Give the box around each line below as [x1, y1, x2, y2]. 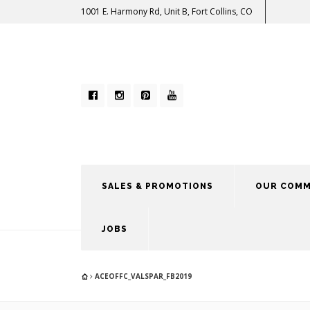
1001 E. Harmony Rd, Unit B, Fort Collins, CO [81, 6, 253, 17]
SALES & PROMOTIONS [102, 181, 213, 191]
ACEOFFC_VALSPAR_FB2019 [93, 271, 192, 281]
